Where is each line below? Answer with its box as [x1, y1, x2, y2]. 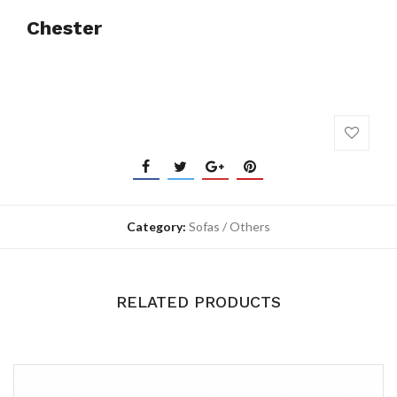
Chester [27, 16, 102, 39]
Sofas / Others [189, 218, 270, 234]
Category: [127, 218, 189, 234]
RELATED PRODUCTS [116, 292, 281, 311]
